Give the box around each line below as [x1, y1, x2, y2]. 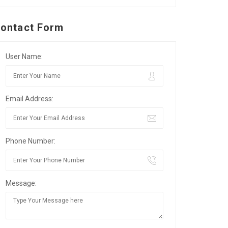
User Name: [6, 52, 43, 61]
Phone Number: [6, 137, 55, 145]
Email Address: [6, 95, 53, 103]
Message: [6, 179, 37, 187]
